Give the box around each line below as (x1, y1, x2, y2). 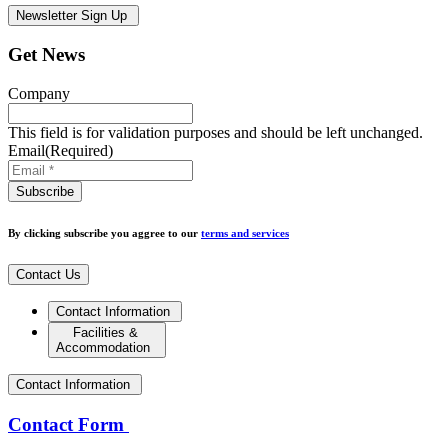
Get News (8, 44, 85, 66)
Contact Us (16, 266, 81, 282)
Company (8, 85, 70, 102)
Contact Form (8, 413, 129, 435)
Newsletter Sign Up (16, 7, 131, 23)
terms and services (201, 226, 289, 239)
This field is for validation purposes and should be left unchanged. (8, 124, 423, 141)
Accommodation (56, 339, 154, 355)
